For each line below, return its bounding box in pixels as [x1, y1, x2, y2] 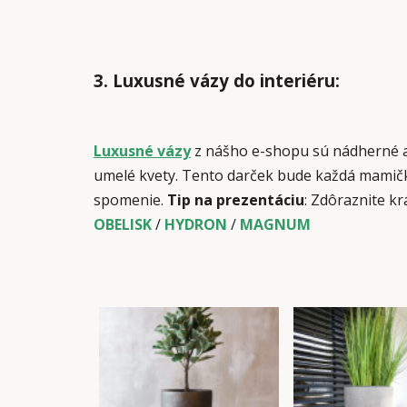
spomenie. [94, 190, 167, 211]
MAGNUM [240, 214, 311, 235]
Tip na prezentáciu [167, 190, 304, 211]
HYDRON [164, 214, 227, 235]
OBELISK [94, 214, 152, 235]
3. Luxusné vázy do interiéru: [94, 69, 340, 93]
